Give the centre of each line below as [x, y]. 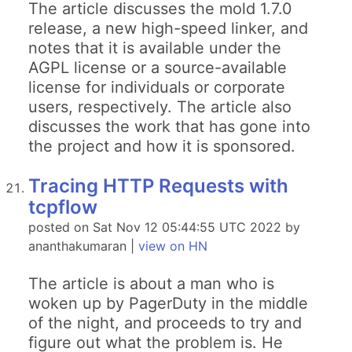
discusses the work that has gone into [169, 126]
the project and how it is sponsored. [162, 146]
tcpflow [63, 207]
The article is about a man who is [151, 284]
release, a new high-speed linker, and [168, 28]
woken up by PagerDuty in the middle [168, 303]
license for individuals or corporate [157, 87]
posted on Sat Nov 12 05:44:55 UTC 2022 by [164, 227]
